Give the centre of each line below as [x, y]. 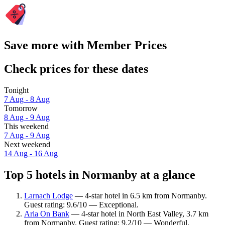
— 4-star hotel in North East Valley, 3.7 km [139, 214]
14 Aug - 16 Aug [31, 153]
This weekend [26, 126]
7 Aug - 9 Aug [27, 135]
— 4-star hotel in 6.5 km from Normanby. [140, 196]
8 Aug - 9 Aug [27, 117]
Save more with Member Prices [85, 45]
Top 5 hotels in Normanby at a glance [100, 175]
